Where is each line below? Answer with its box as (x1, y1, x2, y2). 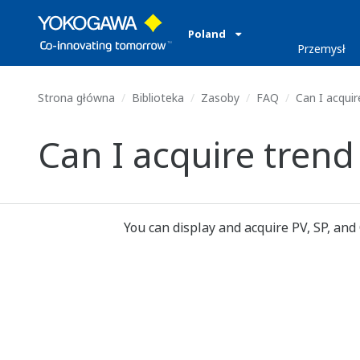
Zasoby (201, 90, 239, 105)
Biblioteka (132, 90, 184, 105)
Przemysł (297, 41, 346, 56)
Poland (188, 27, 228, 41)
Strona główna (38, 90, 115, 105)
